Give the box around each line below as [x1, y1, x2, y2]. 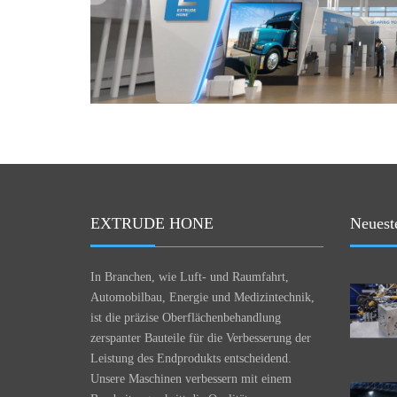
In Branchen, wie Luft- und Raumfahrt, [90, 269, 289, 284]
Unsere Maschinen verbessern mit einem [90, 371, 292, 385]
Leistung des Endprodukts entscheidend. [90, 351, 292, 365]
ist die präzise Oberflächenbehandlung [90, 310, 281, 324]
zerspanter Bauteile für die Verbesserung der [90, 331, 311, 345]
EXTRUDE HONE [90, 214, 214, 232]
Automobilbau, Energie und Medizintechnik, [90, 290, 315, 304]
